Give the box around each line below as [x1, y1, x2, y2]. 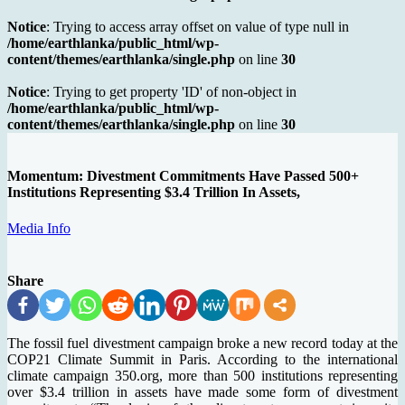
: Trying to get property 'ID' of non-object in [46, 84, 297, 100]
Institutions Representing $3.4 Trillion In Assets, [7, 184, 300, 201]
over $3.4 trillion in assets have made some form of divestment [7, 383, 398, 400]
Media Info [7, 220, 71, 236]
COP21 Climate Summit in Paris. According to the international [7, 351, 398, 367]
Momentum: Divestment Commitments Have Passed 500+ [7, 168, 359, 184]
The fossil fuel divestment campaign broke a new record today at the [7, 334, 398, 351]
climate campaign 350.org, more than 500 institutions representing [7, 367, 398, 383]
